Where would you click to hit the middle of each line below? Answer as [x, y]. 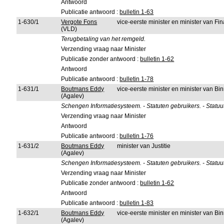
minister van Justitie [144, 146]
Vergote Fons [79, 22]
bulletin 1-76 [137, 136]
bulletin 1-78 [137, 79]
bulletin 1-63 [137, 12]
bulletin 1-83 [137, 203]
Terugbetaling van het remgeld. [103, 39]
